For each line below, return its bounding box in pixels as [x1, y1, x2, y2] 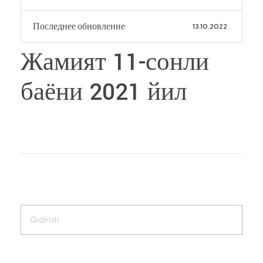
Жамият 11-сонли [21, 46, 209, 79]
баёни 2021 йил [21, 76, 187, 109]
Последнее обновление [33, 20, 125, 32]
